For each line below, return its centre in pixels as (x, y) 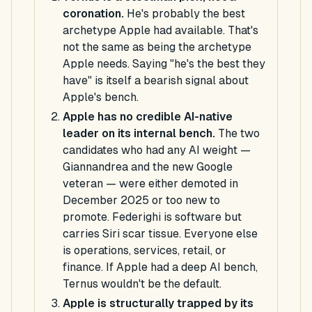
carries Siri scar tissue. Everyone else (160, 234)
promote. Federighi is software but (152, 217)
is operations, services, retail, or (145, 251)
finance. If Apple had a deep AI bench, (160, 267)
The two (237, 134)
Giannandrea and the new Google (148, 167)
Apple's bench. (101, 97)
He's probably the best (185, 14)
